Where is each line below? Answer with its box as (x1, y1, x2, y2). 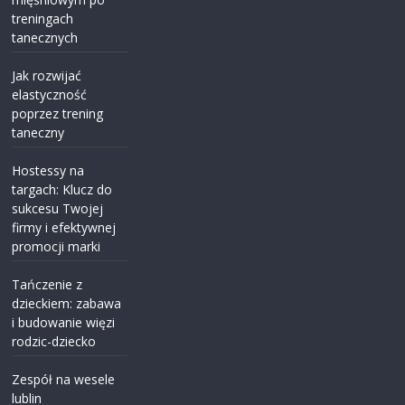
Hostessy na (12, 161, 85, 179)
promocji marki (12, 237, 101, 255)
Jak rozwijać (12, 66, 82, 84)
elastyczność (12, 85, 88, 103)
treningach (12, 9, 74, 27)
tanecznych (12, 28, 79, 46)
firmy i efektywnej (12, 218, 117, 236)
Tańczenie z (12, 275, 83, 293)
